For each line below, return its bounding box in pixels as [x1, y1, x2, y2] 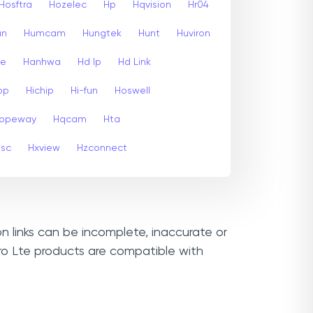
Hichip [26, 85, 54, 96]
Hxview [28, 143, 60, 153]
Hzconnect [77, 143, 127, 153]
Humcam [24, 28, 66, 38]
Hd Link [118, 57, 151, 67]
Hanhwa [23, 57, 61, 67]
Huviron [177, 28, 210, 38]
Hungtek [82, 28, 122, 38]
